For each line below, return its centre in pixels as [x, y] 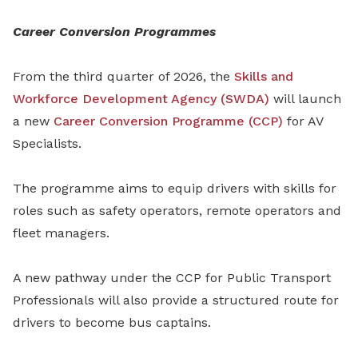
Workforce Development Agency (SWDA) [141, 99]
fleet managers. [61, 233]
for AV [303, 121]
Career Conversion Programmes [114, 32]
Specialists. [47, 143]
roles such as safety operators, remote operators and [177, 211]
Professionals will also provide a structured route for [176, 300]
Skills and [264, 76]
